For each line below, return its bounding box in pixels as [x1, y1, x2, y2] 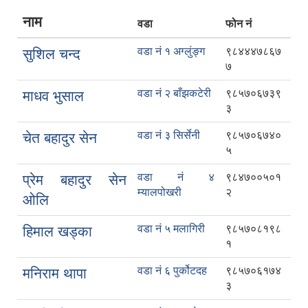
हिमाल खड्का [23, 223, 92, 240]
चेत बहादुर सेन [23, 130, 97, 146]
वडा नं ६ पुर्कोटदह [137, 265, 207, 277]
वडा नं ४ [137, 171, 214, 184]
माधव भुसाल [23, 88, 84, 104]
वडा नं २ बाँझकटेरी [137, 87, 211, 100]
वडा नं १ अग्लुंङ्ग [137, 45, 205, 58]
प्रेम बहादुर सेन [23, 172, 126, 188]
